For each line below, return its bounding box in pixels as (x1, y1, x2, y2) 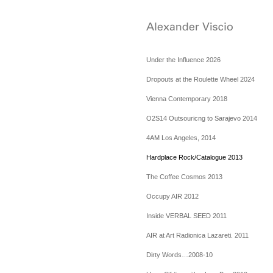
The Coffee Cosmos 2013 (146, 173, 222, 180)
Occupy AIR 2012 (146, 193, 199, 200)
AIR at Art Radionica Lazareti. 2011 (146, 232, 249, 239)
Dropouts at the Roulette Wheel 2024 (146, 76, 255, 83)
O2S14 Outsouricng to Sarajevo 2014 (146, 115, 257, 122)
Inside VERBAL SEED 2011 (146, 212, 227, 219)
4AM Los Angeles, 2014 (146, 134, 216, 141)
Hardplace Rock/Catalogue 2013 (146, 154, 243, 161)
